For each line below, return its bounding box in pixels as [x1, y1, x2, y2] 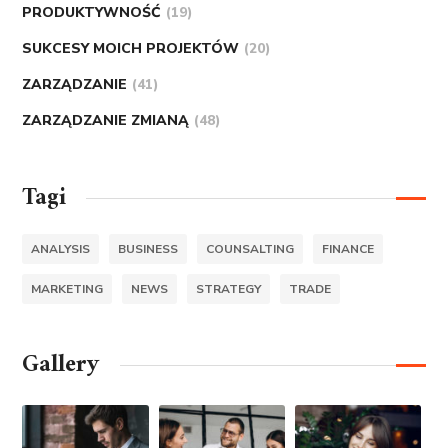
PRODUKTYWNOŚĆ [22, 3, 162, 22]
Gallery [22, 344, 101, 386]
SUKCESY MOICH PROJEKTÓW [22, 39, 240, 58]
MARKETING [31, 281, 104, 297]
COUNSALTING [206, 241, 295, 257]
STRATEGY [196, 281, 262, 297]
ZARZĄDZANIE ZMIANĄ [22, 111, 190, 130]
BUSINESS [118, 241, 179, 257]
